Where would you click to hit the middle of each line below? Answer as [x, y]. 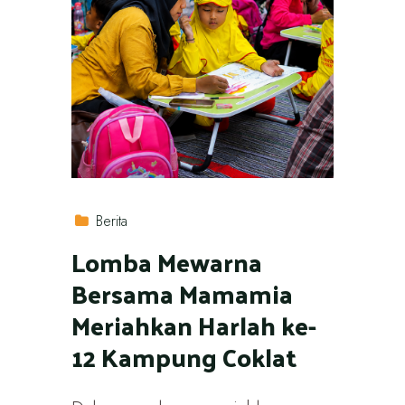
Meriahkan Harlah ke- [194, 325]
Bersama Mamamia [182, 293]
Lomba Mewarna [167, 262]
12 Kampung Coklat [184, 357]
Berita [112, 221]
